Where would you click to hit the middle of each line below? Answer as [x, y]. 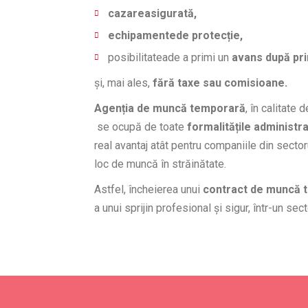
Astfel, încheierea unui [147, 189]
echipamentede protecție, [175, 35]
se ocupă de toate [141, 127]
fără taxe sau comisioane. [219, 83]
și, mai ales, [122, 83]
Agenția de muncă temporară [170, 108]
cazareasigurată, [152, 13]
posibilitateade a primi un [170, 57]
